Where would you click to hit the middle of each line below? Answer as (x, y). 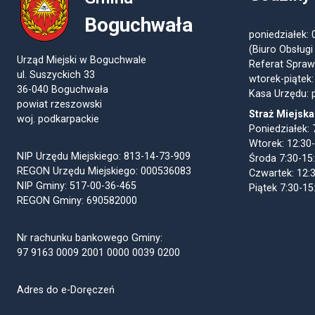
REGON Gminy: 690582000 (77, 201)
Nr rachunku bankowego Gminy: (90, 238)
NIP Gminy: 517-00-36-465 (77, 186)
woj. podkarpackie (58, 120)
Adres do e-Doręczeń (66, 290)
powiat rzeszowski (59, 105)
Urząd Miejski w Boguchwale (82, 60)
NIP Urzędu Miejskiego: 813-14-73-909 (104, 157)
